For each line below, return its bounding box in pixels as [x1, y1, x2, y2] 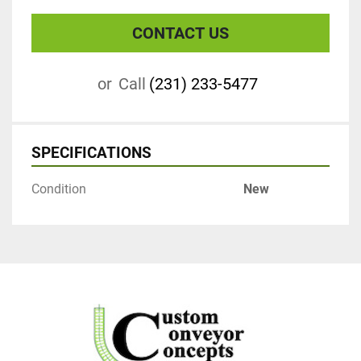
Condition [31, 181, 86, 197]
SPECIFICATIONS [31, 144, 151, 163]
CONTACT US [132, 23, 229, 44]
